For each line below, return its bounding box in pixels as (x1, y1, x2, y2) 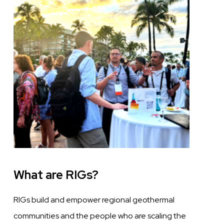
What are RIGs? (13, 167, 99, 183)
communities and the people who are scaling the (13, 210, 186, 221)
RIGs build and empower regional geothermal (13, 194, 175, 205)
